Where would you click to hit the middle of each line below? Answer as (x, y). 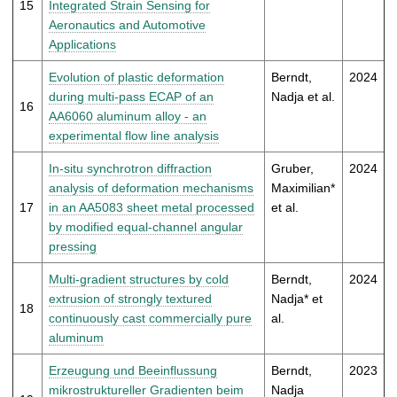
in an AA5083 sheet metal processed (152, 207)
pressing (73, 246)
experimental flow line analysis (134, 135)
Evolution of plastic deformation (136, 77)
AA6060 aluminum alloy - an (128, 116)
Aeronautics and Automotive (127, 24)
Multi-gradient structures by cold (139, 279)
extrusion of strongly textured (130, 298)
